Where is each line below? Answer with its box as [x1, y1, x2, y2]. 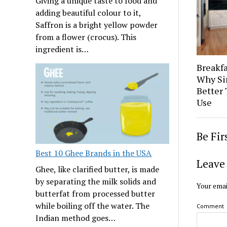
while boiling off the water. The [35, 200, 150, 212]
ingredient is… [35, 44, 89, 55]
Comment [196, 202, 224, 210]
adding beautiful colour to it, [35, 7, 141, 19]
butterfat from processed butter [35, 188, 156, 200]
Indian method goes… [35, 212, 116, 224]
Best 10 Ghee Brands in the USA [35, 147, 152, 159]
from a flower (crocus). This [35, 31, 137, 43]
